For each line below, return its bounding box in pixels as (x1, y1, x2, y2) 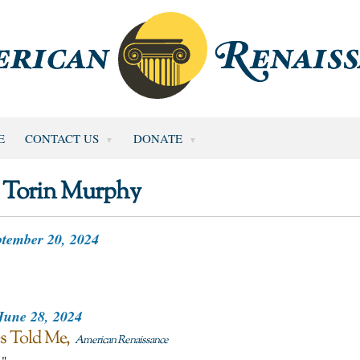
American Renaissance (75, 332, 168, 349)
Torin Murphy (2, 175, 141, 210)
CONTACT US (24, 129, 99, 146)
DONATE (133, 129, 182, 146)
